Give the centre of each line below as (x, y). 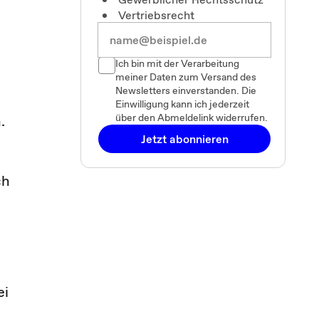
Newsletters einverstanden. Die (186, 90)
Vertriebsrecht (156, 15)
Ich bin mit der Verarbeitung (177, 63)
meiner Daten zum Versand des (186, 77)
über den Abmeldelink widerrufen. (192, 117)
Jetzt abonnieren (184, 139)
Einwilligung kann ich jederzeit (182, 104)
